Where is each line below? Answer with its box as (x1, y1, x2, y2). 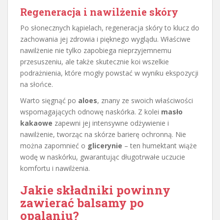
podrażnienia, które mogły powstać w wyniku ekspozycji (20, 68, 198, 78)
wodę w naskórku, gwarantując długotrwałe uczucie (20, 152, 185, 162)
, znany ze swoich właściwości (97, 96, 193, 106)
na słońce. (20, 80, 53, 89)
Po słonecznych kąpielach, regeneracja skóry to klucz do (20, 23, 199, 33)
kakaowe (20, 118, 53, 128)
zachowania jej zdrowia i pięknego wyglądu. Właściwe (20, 34, 191, 44)
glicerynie (87, 141, 122, 151)
